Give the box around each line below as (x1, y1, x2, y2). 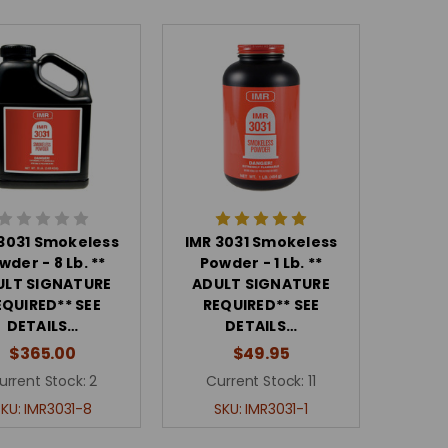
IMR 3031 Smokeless (184, 232, 338, 252)
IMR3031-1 (245, 399, 308, 419)
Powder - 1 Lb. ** (199, 253, 323, 273)
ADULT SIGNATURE (192, 274, 330, 294)
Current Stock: (206, 371, 305, 391)
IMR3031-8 (24, 399, 92, 419)
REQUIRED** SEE (202, 295, 320, 315)
